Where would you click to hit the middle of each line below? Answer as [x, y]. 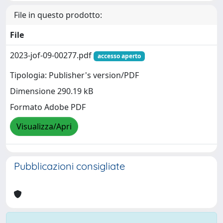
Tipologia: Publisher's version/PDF [74, 75]
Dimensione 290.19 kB [52, 91]
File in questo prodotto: [58, 15]
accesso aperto [119, 56]
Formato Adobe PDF [48, 107]
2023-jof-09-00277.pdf [52, 55]
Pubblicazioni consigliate [69, 166]
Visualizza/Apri [44, 127]
